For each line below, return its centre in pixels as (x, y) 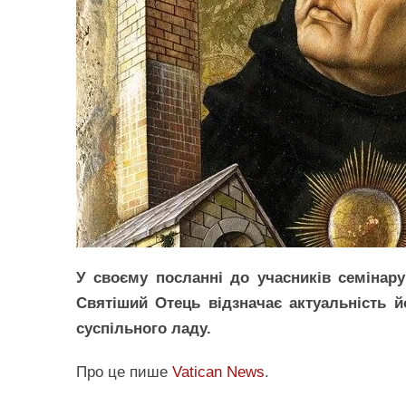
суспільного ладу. (144, 329)
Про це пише (124, 372)
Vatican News (218, 372)
